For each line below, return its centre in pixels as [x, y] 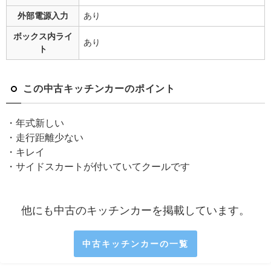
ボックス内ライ [43, 37]
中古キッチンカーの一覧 [135, 243]
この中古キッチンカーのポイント [99, 89]
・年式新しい [35, 123]
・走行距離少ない [45, 138]
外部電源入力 [43, 16]
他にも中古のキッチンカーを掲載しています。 [135, 211]
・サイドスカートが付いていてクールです [98, 167]
